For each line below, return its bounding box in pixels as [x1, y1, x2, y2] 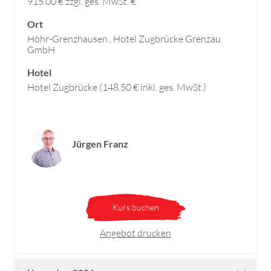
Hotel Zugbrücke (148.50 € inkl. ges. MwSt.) [27, 81, 206, 94]
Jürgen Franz [72, 138, 128, 150]
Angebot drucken [100, 227, 171, 240]
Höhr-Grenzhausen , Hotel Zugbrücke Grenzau [27, 33, 221, 45]
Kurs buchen [112, 202, 159, 213]
